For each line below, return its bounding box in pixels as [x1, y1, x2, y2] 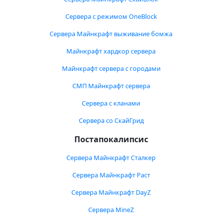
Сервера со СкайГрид [78, 116, 144, 125]
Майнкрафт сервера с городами [61, 64, 161, 73]
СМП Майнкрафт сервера [72, 81, 150, 90]
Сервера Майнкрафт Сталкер [66, 153, 156, 162]
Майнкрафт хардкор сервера [66, 47, 156, 55]
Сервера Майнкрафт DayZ [71, 188, 151, 197]
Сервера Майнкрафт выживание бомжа [50, 29, 172, 38]
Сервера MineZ [88, 205, 134, 214]
